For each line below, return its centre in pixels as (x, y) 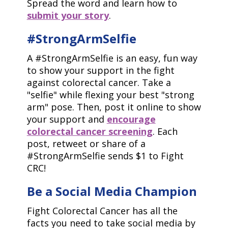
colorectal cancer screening (90, 131)
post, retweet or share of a (86, 144)
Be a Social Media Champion (112, 191)
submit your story (68, 15)
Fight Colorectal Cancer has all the (102, 211)
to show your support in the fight (101, 70)
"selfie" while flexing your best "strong (110, 95)
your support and (67, 119)
